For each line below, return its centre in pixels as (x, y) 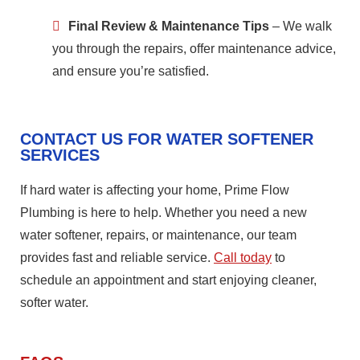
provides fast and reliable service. (117, 257)
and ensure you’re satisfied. (131, 71)
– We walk (301, 26)
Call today (243, 257)
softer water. (54, 302)
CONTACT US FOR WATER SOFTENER (167, 139)
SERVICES (60, 155)
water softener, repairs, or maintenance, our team (158, 235)
